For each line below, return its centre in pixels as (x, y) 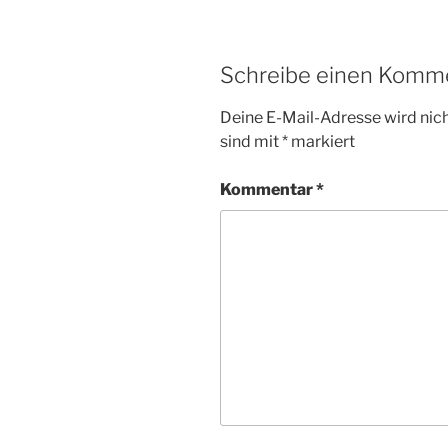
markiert (321, 142)
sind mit (251, 142)
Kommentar (268, 190)
